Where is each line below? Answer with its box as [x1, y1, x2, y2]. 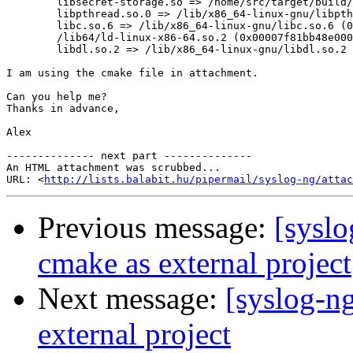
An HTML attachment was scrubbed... [6, 162, 221, 174]
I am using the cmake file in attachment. [6, 67, 258, 80]
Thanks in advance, [6, 102, 120, 115]
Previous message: [38, 210, 274, 245]
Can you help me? [6, 91, 107, 103]
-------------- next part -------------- [6, 150, 252, 162]
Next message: [38, 281, 225, 316]
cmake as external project [38, 246, 351, 281]
